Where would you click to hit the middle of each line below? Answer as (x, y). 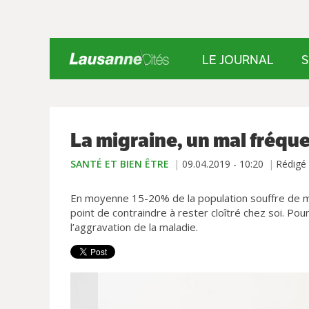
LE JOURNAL (238, 60)
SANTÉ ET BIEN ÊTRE (120, 164)
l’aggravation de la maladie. (134, 227)
